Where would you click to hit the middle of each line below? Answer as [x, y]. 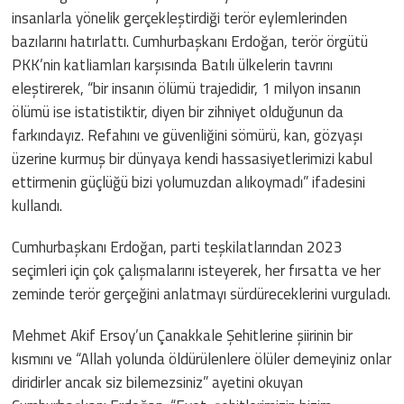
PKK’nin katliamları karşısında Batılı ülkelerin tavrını [173, 64]
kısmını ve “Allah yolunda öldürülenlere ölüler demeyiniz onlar [202, 358]
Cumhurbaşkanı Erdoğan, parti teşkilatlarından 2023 [178, 247]
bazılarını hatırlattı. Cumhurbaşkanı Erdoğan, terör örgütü [190, 41]
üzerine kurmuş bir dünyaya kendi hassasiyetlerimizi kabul [193, 158]
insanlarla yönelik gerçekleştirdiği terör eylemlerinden [180, 18]
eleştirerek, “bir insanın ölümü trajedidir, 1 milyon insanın [187, 88]
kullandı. [37, 205]
